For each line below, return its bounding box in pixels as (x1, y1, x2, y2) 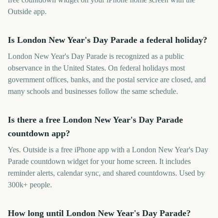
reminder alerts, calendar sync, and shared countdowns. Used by (8, 169, 205, 177)
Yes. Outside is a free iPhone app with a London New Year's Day (8, 145, 208, 154)
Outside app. (8, 7, 47, 16)
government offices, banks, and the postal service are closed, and (8, 75, 206, 84)
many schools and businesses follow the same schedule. (8, 87, 178, 95)
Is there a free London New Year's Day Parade (8, 115, 183, 125)
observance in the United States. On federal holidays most (8, 64, 185, 72)
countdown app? (8, 128, 70, 138)
